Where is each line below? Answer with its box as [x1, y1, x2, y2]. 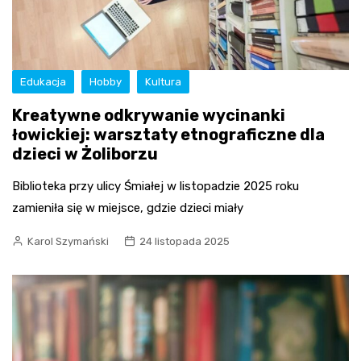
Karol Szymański [27, 234, 109, 247]
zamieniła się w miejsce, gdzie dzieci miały [12, 200, 243, 215]
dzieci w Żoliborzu [12, 143, 158, 164]
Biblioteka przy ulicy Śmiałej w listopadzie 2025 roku [12, 178, 299, 193]
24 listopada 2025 [139, 234, 230, 247]
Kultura [145, 75, 181, 88]
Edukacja [20, 75, 66, 88]
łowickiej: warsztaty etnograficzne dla [12, 124, 325, 144]
